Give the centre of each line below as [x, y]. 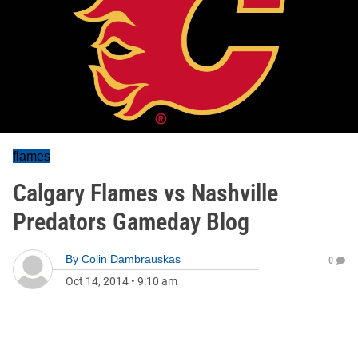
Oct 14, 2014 [97, 281]
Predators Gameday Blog [131, 222]
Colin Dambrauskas [131, 259]
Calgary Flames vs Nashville [145, 193]
